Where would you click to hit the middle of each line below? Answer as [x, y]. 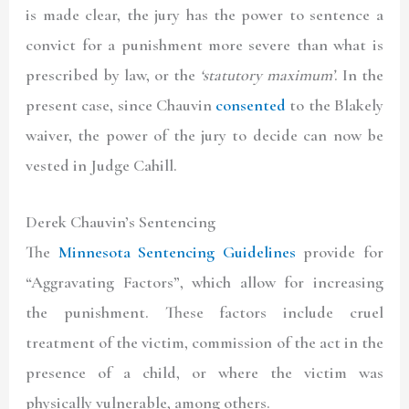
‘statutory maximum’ [267, 75]
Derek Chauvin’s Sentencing [121, 222]
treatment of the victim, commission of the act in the [204, 343]
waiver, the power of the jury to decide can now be [204, 136]
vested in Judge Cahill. [102, 166]
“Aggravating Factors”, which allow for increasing [204, 283]
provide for [339, 252]
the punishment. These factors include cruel [204, 313]
